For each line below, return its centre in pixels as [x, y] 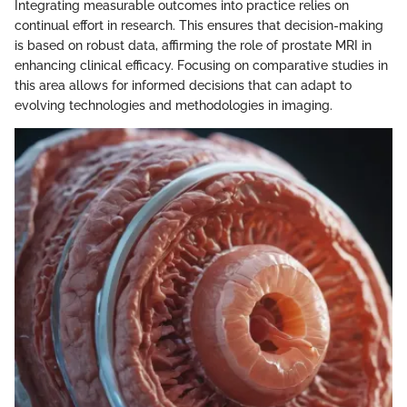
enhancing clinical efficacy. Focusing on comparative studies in [201, 65]
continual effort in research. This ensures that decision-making [199, 25]
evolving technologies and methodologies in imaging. [174, 105]
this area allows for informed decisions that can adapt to [183, 85]
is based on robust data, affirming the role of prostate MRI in [193, 45]
